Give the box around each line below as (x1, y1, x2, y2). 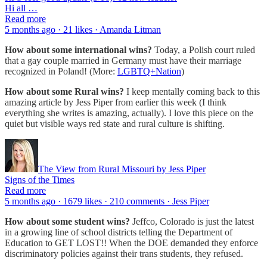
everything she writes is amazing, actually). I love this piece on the (5, 108, 253, 119)
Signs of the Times (5, 175, 74, 185)
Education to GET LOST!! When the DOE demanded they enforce (5, 238, 258, 249)
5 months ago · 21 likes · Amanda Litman (5, 24, 161, 35)
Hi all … (5, 3, 38, 14)
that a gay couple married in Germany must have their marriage (5, 55, 241, 66)
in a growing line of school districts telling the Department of (5, 227, 232, 238)
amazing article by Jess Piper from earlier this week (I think (5, 97, 226, 108)
